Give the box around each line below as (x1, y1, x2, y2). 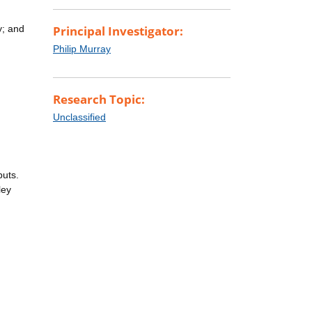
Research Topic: (53, 91, 145, 108)
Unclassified (53, 111, 106, 123)
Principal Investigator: (53, 23, 183, 40)
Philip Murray (53, 43, 111, 55)
